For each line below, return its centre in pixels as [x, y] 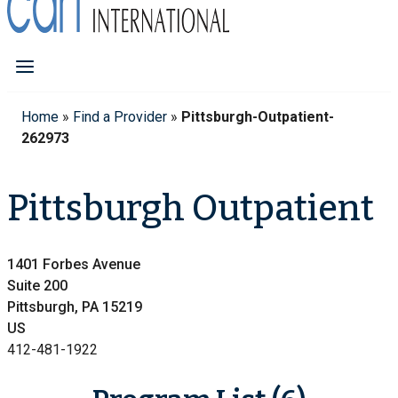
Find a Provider [120, 117]
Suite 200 [37, 285]
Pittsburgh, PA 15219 [75, 306]
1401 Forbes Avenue [74, 264]
